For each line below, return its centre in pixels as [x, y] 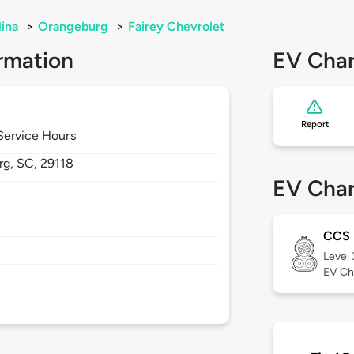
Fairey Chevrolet [176, 27]
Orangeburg [73, 27]
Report [314, 124]
